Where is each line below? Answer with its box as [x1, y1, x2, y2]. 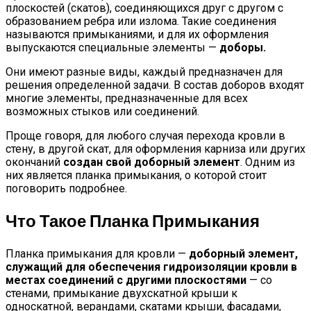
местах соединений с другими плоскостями [6, 273, 246, 287]
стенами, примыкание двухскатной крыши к [6, 286, 237, 300]
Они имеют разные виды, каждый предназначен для [6, 65, 283, 78]
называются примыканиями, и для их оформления [6, 27, 269, 41]
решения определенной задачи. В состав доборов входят [6, 78, 304, 92]
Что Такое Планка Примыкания [6, 209, 260, 233]
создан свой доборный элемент [63, 155, 240, 169]
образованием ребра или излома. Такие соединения [6, 14, 276, 28]
